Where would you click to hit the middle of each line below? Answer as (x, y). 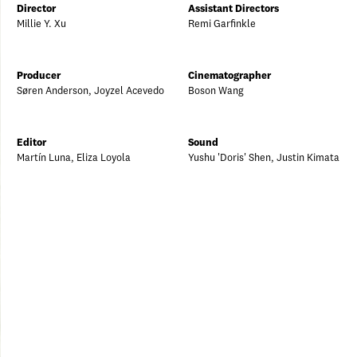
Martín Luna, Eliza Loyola (74, 158)
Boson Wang (216, 91)
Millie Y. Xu (41, 24)
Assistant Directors (233, 9)
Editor (31, 143)
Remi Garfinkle (222, 24)
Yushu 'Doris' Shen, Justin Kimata (264, 158)
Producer (39, 76)
